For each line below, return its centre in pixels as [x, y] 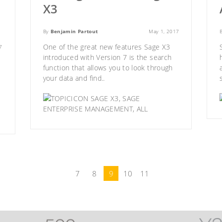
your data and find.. [74, 78]
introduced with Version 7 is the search [107, 57]
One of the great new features [94, 47]
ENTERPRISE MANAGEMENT [88, 109]
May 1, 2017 [164, 31]
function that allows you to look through [108, 68]
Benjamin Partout [74, 31]
